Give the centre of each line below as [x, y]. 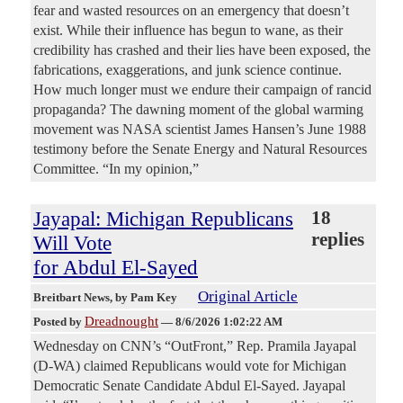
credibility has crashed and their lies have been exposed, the [202, 50]
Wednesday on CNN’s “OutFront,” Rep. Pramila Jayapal [195, 346]
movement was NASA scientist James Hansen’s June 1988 [200, 130]
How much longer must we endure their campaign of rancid [202, 90]
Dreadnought [121, 322]
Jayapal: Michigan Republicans [163, 219]
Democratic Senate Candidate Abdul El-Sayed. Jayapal [189, 386]
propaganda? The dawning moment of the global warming [198, 110]
